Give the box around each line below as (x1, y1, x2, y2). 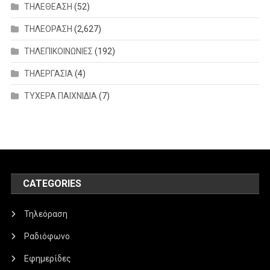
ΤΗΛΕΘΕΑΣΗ (24, 2, 72, 12)
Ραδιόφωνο (24, 231, 71, 242)
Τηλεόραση (24, 209, 68, 219)
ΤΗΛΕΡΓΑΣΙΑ (24, 69, 73, 79)
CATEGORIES (23, 178, 82, 190)
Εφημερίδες (24, 254, 72, 264)
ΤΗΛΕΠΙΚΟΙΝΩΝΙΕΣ (24, 46, 93, 57)
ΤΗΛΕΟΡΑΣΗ (24, 24, 72, 34)
